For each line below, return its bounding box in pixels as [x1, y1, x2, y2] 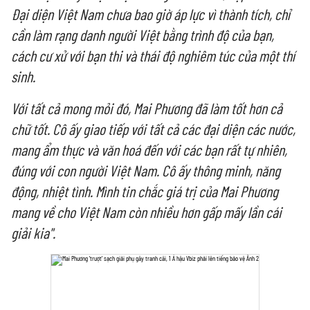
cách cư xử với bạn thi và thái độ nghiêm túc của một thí [11, 46, 295, 64]
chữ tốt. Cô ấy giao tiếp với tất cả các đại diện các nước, [11, 120, 295, 138]
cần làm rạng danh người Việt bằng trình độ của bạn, [11, 26, 274, 44]
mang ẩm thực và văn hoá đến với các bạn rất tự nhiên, [11, 140, 287, 158]
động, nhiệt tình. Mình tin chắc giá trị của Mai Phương [11, 182, 278, 200]
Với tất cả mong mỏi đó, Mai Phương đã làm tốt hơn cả [11, 99, 282, 117]
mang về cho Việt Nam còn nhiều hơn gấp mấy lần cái [11, 203, 282, 221]
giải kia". [11, 224, 55, 241]
